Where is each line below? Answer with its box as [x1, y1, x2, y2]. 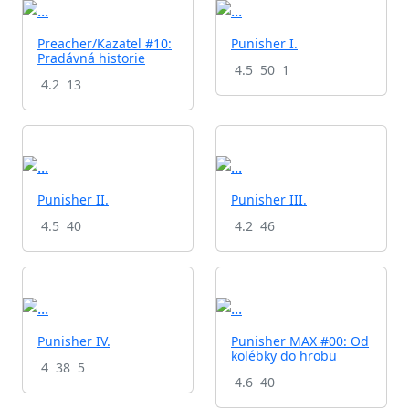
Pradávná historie [37, 49, 145, 68]
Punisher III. [231, 190, 307, 208]
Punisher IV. [37, 331, 110, 350]
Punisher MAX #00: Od [231, 331, 369, 350]
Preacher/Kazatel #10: [37, 35, 172, 53]
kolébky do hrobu [231, 346, 337, 364]
